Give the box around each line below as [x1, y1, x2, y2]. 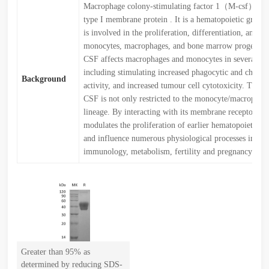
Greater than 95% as [21, 247, 91, 256]
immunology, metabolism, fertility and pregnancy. [83, 147, 255, 157]
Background [22, 74, 67, 84]
